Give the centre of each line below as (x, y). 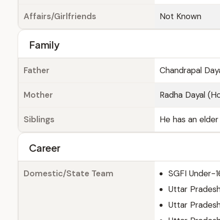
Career (45, 148)
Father (37, 70)
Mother (38, 95)
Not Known (180, 16)
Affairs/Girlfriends (60, 16)
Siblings (39, 119)
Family (44, 44)
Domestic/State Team (69, 173)
